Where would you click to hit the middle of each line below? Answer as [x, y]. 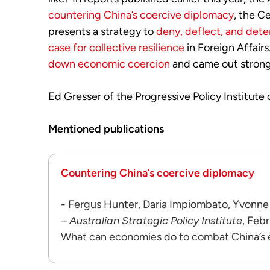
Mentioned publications [106, 129]
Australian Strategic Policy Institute [156, 221]
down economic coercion [109, 64]
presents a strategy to [102, 31]
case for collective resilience [116, 48]
